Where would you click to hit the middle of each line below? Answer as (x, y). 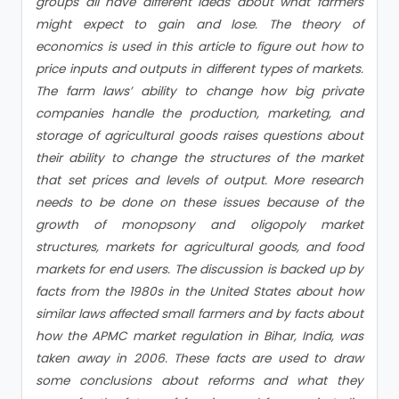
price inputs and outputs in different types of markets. (199, 69)
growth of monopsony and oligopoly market (199, 224)
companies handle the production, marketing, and (199, 113)
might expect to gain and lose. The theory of (199, 24)
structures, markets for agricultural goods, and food (199, 247)
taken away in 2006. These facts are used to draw (199, 358)
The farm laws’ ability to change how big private (199, 91)
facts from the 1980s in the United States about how (199, 291)
